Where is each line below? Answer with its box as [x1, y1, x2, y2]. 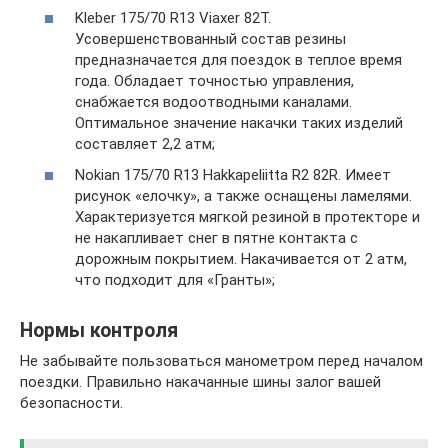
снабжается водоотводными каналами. [75, 92, 352, 111]
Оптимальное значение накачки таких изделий [75, 113, 403, 132]
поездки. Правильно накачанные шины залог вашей [20, 373, 381, 391]
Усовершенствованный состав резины [75, 29, 346, 48]
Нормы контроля [20, 319, 178, 343]
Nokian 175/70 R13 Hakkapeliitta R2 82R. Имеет [75, 166, 391, 184]
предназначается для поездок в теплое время [75, 50, 402, 69]
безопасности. [20, 394, 123, 412]
